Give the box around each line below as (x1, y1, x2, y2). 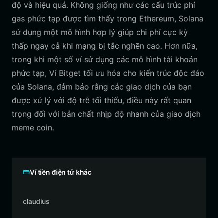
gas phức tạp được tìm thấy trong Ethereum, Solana (12, 14, 203, 23)
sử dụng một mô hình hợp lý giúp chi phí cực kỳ (12, 27, 188, 37)
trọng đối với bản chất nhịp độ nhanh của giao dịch (12, 109, 200, 119)
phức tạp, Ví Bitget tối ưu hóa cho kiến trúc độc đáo (12, 68, 204, 78)
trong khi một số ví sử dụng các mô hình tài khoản (12, 54, 198, 64)
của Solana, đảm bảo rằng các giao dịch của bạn (12, 82, 192, 91)
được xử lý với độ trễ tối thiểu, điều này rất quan (12, 95, 191, 105)
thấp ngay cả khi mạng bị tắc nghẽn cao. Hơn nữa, (12, 41, 198, 51)
